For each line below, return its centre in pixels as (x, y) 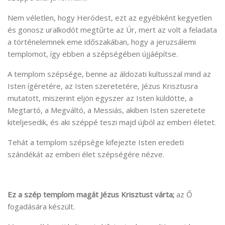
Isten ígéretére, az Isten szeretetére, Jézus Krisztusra (103, 86)
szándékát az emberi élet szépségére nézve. (86, 154)
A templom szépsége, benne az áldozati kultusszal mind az (109, 74)
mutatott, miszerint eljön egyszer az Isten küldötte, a (100, 98)
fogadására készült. (41, 207)
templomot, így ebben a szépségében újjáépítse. (93, 54)
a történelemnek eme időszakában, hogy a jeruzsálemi (102, 42)
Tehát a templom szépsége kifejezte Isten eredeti (96, 142)
